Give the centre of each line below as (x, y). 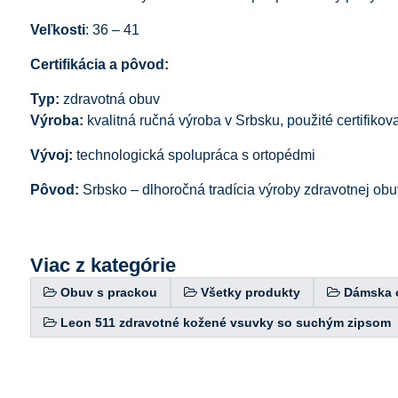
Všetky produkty (250, 292)
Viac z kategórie (103, 265)
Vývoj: (51, 155)
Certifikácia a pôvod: (99, 64)
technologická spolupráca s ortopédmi (194, 155)
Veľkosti (57, 29)
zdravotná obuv (109, 99)
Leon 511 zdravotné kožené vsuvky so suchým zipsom (225, 322)
